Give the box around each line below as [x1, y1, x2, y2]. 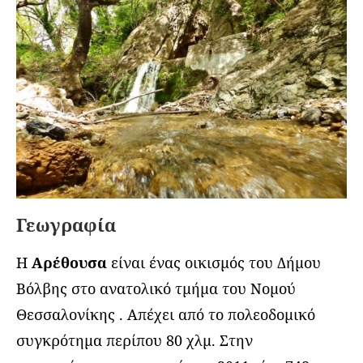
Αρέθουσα [32, 253, 107, 273]
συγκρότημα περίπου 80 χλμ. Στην [16, 331, 253, 351]
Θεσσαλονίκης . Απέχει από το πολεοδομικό [16, 305, 315, 325]
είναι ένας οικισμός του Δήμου [107, 253, 321, 273]
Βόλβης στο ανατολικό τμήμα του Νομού [16, 279, 296, 299]
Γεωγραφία [16, 212, 116, 237]
